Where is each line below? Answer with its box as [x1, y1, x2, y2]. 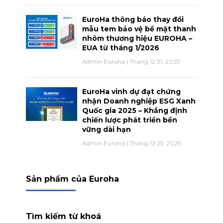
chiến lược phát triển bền [82, 115, 177, 124]
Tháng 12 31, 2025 [128, 57, 180, 65]
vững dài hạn [82, 124, 131, 134]
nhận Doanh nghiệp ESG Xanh [82, 96, 196, 106]
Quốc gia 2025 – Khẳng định [82, 106, 187, 115]
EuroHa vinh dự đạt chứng [82, 87, 181, 96]
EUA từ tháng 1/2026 [82, 43, 159, 52]
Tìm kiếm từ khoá [25, 211, 101, 221]
